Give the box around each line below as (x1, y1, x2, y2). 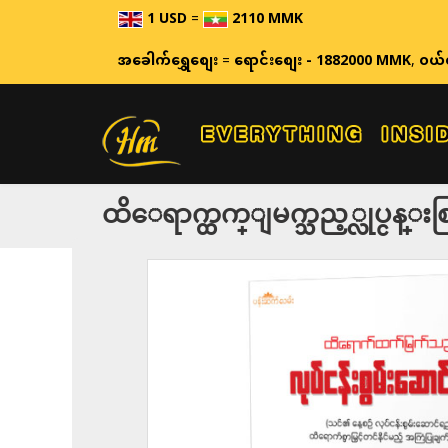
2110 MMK (232, 4, 303, 35)
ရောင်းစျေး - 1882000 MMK (234, 46, 411, 77)
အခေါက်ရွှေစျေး (118, 46, 222, 77)
